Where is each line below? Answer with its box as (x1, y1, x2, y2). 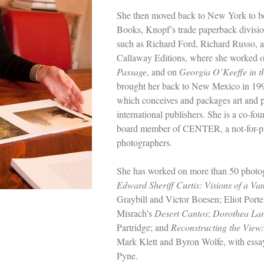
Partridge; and (117, 221, 171, 233)
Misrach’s (117, 207, 155, 219)
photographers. (117, 136, 173, 148)
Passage (117, 65, 147, 78)
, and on (147, 65, 180, 78)
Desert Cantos (154, 207, 209, 219)
